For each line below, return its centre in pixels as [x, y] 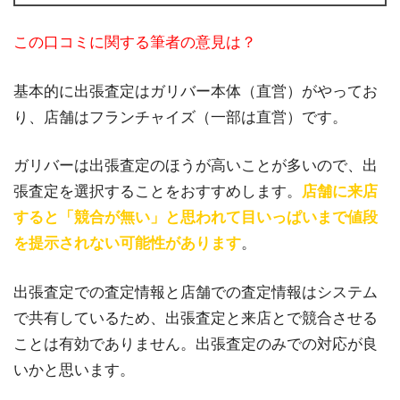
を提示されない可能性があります [127, 244]
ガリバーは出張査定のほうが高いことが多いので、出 [196, 166]
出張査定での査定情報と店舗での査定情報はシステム [196, 293]
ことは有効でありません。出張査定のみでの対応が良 [196, 345]
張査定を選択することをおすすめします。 [158, 192]
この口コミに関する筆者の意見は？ [135, 43]
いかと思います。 [74, 371]
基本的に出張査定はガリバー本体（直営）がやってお [196, 91]
